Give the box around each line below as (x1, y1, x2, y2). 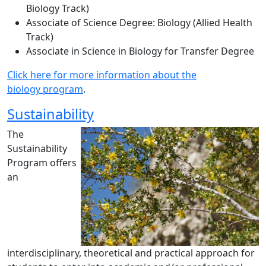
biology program (7, 83, 83, 96)
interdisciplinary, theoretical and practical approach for (7, 246, 255, 259)
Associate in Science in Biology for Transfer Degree (26, 45, 254, 58)
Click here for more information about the (7, 68, 197, 81)
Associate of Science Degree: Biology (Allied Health (26, 16, 252, 29)
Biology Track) (26, 2, 89, 15)
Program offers (7, 156, 77, 169)
